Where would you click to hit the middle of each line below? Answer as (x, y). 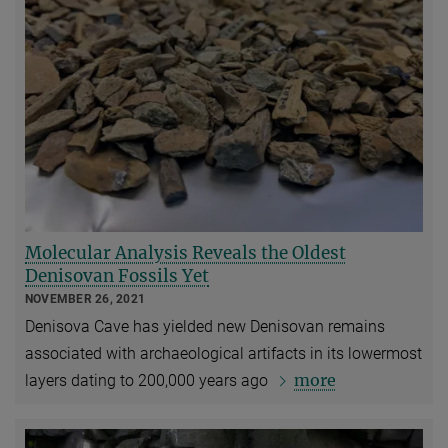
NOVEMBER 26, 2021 (85, 299)
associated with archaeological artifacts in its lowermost (223, 354)
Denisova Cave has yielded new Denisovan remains (205, 327)
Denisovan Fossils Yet (117, 276)
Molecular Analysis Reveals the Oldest (185, 253)
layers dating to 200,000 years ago (148, 381)
